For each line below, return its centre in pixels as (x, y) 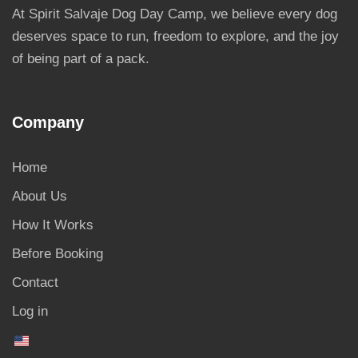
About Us (40, 197)
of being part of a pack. (81, 59)
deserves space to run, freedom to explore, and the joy (175, 37)
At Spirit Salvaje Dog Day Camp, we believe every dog (175, 14)
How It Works (53, 225)
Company (48, 123)
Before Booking (58, 254)
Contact (35, 283)
